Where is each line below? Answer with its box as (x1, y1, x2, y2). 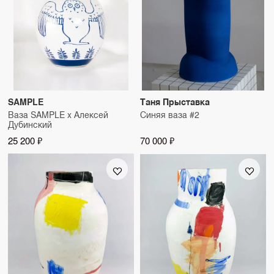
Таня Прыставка (140, 95, 210, 108)
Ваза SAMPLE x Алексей (8, 108, 108, 121)
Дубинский (8, 118, 52, 131)
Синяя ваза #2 (140, 108, 199, 121)
